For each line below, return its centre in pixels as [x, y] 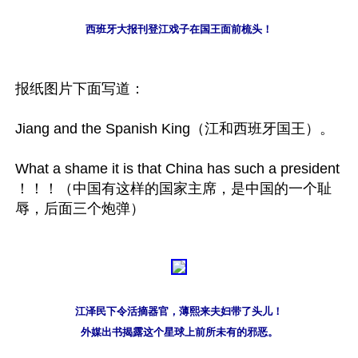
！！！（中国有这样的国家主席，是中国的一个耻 [173, 189]
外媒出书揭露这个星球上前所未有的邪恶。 [179, 332]
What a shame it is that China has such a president [177, 169]
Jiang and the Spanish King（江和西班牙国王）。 [175, 129]
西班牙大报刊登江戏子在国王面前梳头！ [179, 30]
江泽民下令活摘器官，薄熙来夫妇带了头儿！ [179, 312]
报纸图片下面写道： [80, 89]
